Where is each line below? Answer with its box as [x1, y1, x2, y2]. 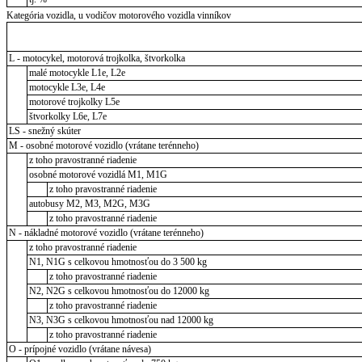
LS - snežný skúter [8, 124, 81, 137]
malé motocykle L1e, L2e [28, 66, 125, 78]
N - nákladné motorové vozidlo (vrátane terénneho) [8, 226, 204, 238]
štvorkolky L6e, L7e [28, 110, 107, 122]
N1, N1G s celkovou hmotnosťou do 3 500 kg [28, 255, 207, 267]
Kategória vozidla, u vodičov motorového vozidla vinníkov [6, 9, 231, 21]
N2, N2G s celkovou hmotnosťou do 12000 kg [28, 284, 209, 297]
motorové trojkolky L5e [28, 95, 120, 107]
